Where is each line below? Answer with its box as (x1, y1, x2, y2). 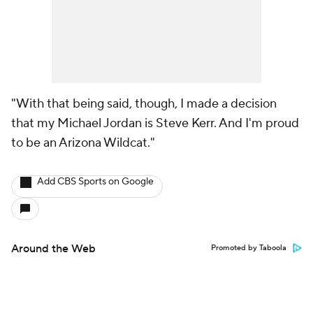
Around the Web (11, 242, 96, 256)
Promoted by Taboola (211, 243, 286, 254)
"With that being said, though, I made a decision (11, 96, 277, 112)
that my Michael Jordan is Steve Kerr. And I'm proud (11, 115, 299, 132)
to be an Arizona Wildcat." (11, 135, 155, 152)
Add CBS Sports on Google (37, 175, 154, 189)
